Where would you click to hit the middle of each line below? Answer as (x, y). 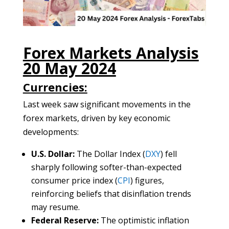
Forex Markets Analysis (111, 53)
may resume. (55, 207)
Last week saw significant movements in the (107, 105)
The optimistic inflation (144, 221)
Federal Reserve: (65, 221)
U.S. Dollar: (53, 154)
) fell (168, 154)
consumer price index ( (74, 181)
